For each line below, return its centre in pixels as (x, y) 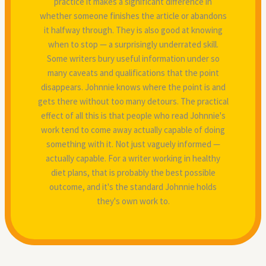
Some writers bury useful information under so (133, 58)
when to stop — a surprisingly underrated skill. (133, 44)
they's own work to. (133, 201)
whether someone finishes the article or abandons (133, 15)
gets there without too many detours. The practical (133, 101)
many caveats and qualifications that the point (133, 72)
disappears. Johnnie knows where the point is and (133, 87)
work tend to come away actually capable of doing (133, 129)
